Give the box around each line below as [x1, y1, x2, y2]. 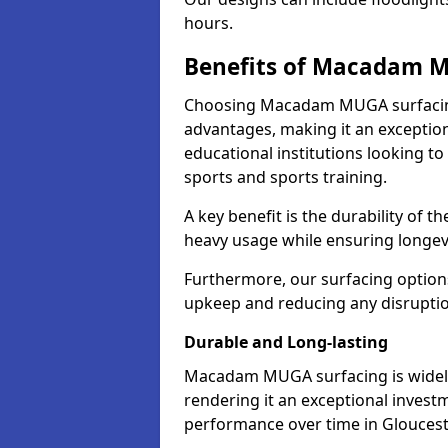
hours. [184, 12, 233, 34]
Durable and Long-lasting [184, 331, 388, 353]
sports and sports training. [184, 166, 387, 188]
